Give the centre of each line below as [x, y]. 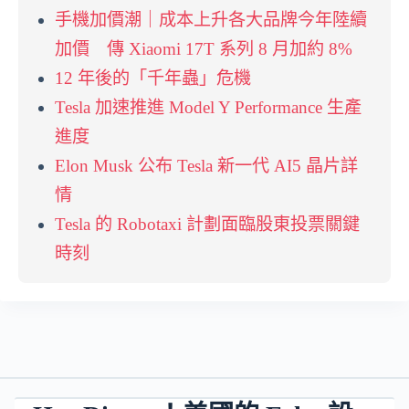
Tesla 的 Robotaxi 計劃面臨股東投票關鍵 [207, 225]
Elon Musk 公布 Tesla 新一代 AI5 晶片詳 [206, 166]
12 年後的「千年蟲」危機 [153, 79]
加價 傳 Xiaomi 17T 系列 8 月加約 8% [204, 49]
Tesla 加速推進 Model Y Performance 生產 [208, 108]
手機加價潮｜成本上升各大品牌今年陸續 [211, 20]
